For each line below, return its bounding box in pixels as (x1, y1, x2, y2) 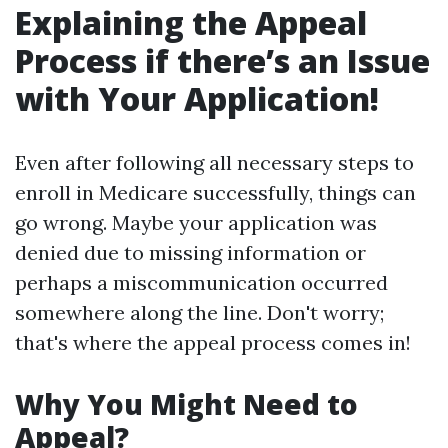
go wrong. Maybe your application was (15, 210, 377, 235)
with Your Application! (15, 77, 379, 120)
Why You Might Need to (15, 385, 358, 423)
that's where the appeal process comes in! (15, 330, 411, 355)
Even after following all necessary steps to (15, 150, 414, 175)
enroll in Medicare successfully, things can (15, 180, 416, 205)
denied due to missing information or (15, 240, 366, 265)
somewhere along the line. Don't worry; (15, 300, 384, 325)
